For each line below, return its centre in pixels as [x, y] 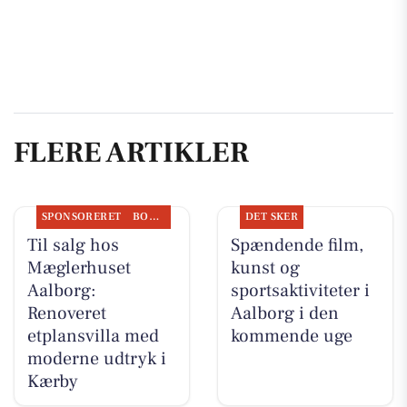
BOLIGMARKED [154, 216]
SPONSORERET [81, 216]
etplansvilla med [93, 336]
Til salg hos [73, 245]
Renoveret [66, 313]
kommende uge [291, 336]
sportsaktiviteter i [300, 290]
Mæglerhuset [79, 268]
